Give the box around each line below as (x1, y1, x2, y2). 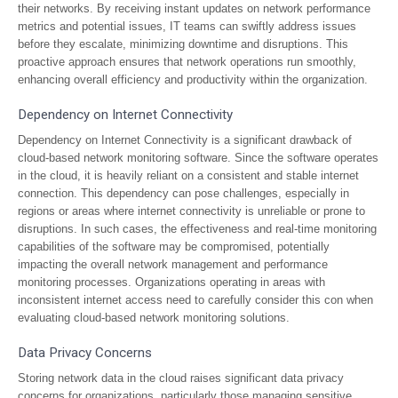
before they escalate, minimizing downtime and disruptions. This (18, 37, 348, 51)
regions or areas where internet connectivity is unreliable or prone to (18, 204, 365, 218)
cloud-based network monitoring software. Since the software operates (18, 151, 378, 164)
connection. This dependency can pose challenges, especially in (18, 187, 349, 200)
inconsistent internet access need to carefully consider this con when (18, 293, 373, 306)
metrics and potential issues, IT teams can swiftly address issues (18, 20, 356, 33)
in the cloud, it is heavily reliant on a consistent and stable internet (18, 169, 359, 182)
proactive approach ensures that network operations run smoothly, (18, 55, 356, 68)
